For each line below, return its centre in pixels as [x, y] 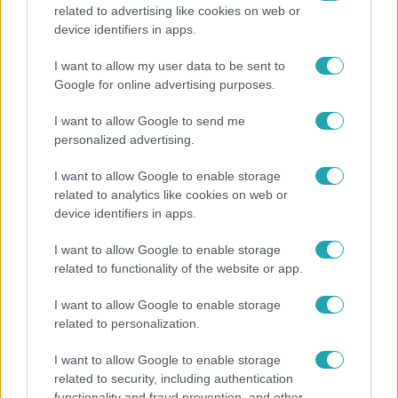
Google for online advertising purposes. [165, 84]
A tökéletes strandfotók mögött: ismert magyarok [194, 360]
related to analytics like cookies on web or [171, 195]
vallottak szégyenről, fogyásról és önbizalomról [186, 380]
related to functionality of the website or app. [179, 268]
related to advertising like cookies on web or [177, 11]
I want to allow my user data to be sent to [170, 66]
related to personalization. [127, 323]
